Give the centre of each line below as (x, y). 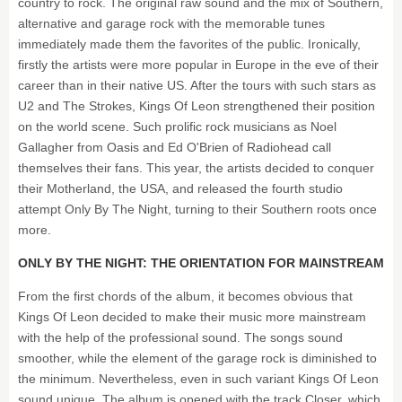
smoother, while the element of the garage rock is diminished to (197, 358)
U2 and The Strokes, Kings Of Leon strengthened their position (197, 106)
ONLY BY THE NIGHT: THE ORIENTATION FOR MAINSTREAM (201, 263)
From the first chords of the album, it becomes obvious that (185, 296)
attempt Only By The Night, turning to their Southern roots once (197, 209)
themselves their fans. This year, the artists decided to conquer (196, 168)
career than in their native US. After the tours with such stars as (197, 85)
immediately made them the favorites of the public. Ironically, (189, 44)
